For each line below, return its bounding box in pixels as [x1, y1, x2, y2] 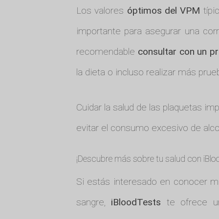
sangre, [76, 196, 111, 208]
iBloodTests [111, 196, 161, 208]
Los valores [76, 4, 127, 16]
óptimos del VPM [127, 4, 200, 16]
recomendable [76, 45, 138, 57]
